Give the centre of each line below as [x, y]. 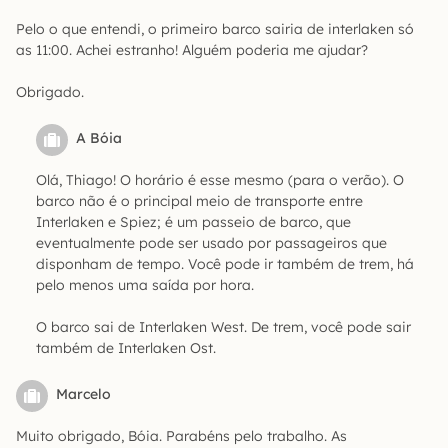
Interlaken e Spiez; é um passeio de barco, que [193, 221]
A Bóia [99, 137]
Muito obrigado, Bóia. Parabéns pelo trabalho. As [181, 435]
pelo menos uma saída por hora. [145, 284]
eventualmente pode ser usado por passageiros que [211, 242]
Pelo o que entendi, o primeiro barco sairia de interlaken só [215, 28]
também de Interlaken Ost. [126, 347]
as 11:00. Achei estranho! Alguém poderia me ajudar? [192, 49]
